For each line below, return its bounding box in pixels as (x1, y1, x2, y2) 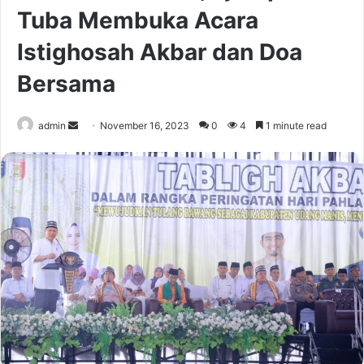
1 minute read (263, 119, 327, 132)
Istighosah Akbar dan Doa (17, 38, 302, 67)
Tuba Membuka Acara (17, 6, 258, 35)
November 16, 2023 (100, 119, 189, 132)
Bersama (17, 70, 115, 98)
